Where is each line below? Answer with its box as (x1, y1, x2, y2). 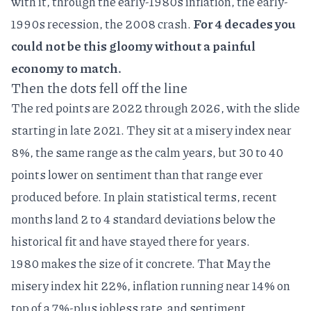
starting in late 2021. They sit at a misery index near (11, 121, 292, 140)
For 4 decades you (193, 15, 296, 33)
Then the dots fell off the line (11, 78, 187, 98)
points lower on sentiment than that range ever (11, 165, 263, 184)
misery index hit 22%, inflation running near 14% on (11, 276, 290, 295)
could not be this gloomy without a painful (11, 37, 255, 56)
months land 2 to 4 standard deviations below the (11, 210, 276, 228)
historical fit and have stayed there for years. (11, 232, 250, 251)
